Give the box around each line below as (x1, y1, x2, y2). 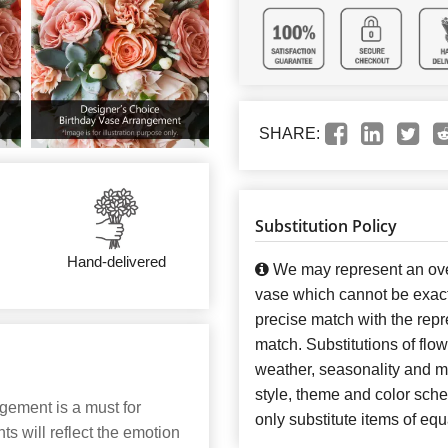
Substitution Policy (255, 215, 397, 238)
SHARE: (259, 125, 320, 143)
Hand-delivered (66, 253, 166, 271)
